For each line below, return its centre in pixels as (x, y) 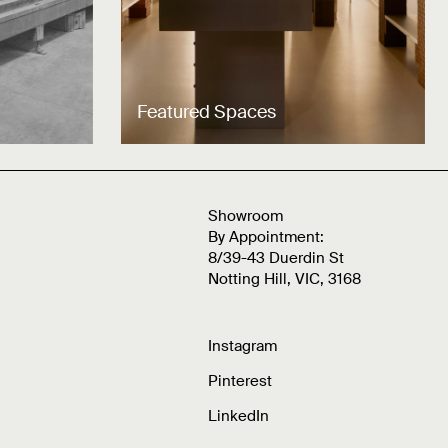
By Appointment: (265, 237)
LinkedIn (238, 416)
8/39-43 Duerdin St (275, 258)
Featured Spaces (206, 112)
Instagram (242, 346)
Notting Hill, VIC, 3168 (284, 279)
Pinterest (239, 381)
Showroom (245, 216)
